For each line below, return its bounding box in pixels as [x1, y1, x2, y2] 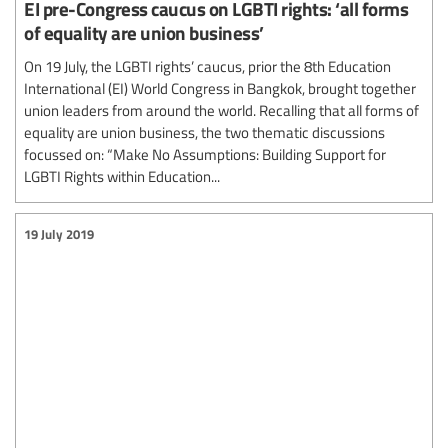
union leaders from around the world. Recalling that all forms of [24, 100, 419, 121]
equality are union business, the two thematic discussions [24, 122, 385, 143]
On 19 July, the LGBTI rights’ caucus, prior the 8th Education [24, 56, 391, 77]
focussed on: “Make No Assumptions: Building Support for [24, 144, 386, 165]
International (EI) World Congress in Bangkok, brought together [24, 78, 416, 99]
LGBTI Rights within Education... [24, 166, 220, 187]
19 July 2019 [24, 224, 94, 243]
